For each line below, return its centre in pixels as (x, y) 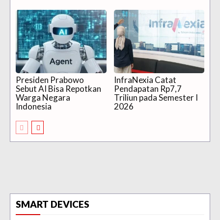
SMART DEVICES (53, 204)
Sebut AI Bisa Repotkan (58, 88)
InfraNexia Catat (145, 80)
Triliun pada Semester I (156, 97)
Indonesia (34, 106)
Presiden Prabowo (50, 80)
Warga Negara (43, 97)
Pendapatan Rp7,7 (148, 88)
